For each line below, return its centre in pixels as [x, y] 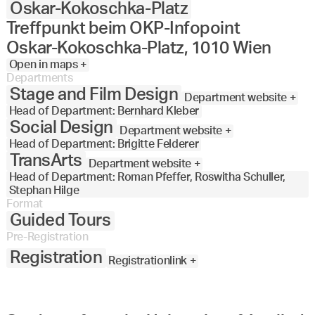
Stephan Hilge [44, 191]
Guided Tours [60, 221]
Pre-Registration [47, 237]
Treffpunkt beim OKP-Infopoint [123, 29]
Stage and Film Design [94, 95]
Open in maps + [47, 65]
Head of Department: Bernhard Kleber [104, 111]
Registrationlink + [152, 261]
